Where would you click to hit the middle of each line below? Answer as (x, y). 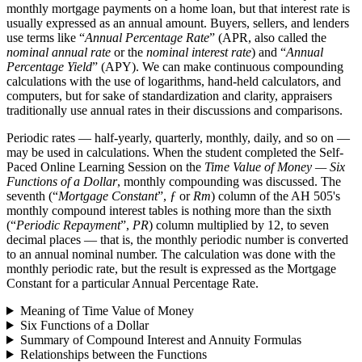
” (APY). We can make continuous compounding (218, 66)
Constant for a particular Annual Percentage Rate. (133, 283)
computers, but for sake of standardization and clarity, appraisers (169, 95)
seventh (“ (32, 196)
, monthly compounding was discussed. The (229, 181)
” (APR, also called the (268, 37)
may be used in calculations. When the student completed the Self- (175, 152)
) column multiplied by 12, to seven (239, 225)
